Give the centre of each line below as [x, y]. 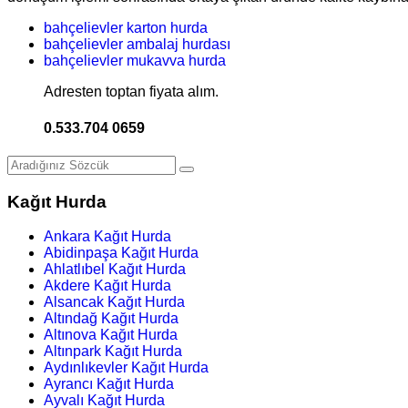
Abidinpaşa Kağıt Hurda [121, 253]
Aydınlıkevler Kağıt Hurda [126, 368]
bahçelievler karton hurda [126, 28]
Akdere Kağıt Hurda [107, 286]
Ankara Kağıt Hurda [107, 237]
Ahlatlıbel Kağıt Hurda [115, 270]
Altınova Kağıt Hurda [111, 335]
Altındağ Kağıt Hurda [111, 319]
